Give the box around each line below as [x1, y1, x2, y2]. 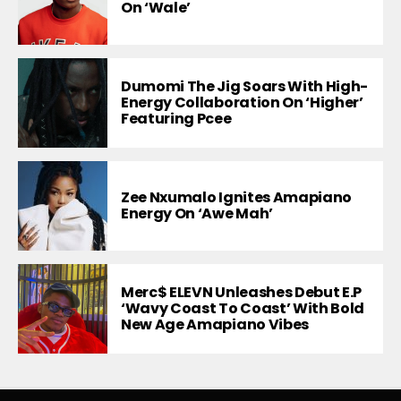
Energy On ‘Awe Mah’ [121, 203, 273, 225]
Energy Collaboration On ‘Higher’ [121, 92, 363, 114]
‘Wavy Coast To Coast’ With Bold [121, 298, 365, 320]
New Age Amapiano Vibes [121, 314, 309, 336]
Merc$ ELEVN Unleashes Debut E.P [121, 282, 363, 303]
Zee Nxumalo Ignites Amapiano [121, 187, 353, 209]
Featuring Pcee [121, 108, 232, 130]
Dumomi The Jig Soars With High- [121, 76, 369, 98]
